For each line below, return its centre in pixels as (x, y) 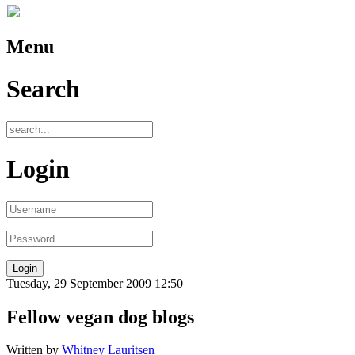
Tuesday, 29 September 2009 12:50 (95, 283)
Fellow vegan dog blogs (100, 317)
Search (43, 89)
